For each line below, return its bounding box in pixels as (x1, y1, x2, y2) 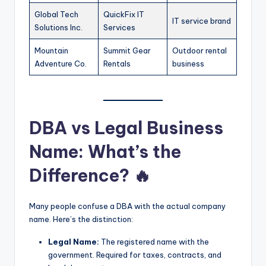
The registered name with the (99, 237, 209, 247)
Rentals (103, 58, 131, 68)
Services (103, 22, 135, 32)
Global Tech (34, 9, 78, 19)
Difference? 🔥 (29, 164, 151, 187)
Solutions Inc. (34, 22, 83, 32)
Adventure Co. (34, 58, 87, 68)
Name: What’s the (29, 141, 181, 163)
